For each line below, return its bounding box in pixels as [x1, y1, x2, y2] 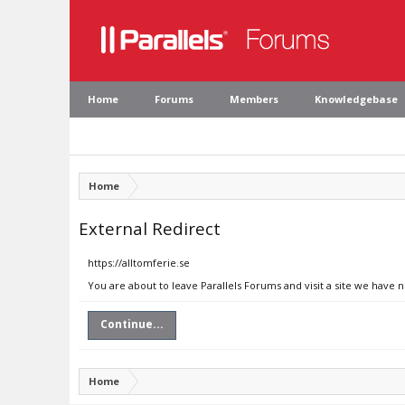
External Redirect [79, 217, 221, 240]
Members [230, 92, 278, 106]
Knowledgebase [315, 92, 398, 106]
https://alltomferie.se [88, 256, 190, 269]
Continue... [100, 316, 164, 332]
